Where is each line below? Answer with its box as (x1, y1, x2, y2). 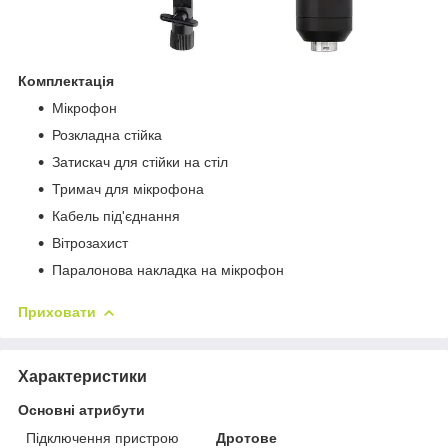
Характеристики (18, 367, 147, 385)
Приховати (18, 303, 96, 320)
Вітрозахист (52, 234, 128, 251)
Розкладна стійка (52, 126, 162, 143)
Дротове (216, 429, 278, 446)
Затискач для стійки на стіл (52, 153, 228, 170)
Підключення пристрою (26, 429, 179, 446)
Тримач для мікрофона (52, 180, 204, 197)
